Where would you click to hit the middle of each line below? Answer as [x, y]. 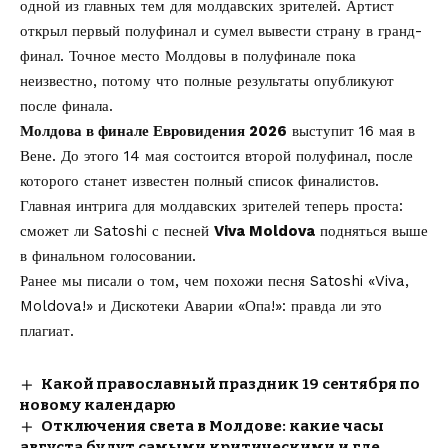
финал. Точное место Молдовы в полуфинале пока [188, 55]
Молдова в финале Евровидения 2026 [153, 130]
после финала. [66, 105]
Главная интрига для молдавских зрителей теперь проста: [211, 205]
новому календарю [98, 404]
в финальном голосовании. [108, 255]
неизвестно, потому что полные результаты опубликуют [207, 80]
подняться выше [371, 230]
